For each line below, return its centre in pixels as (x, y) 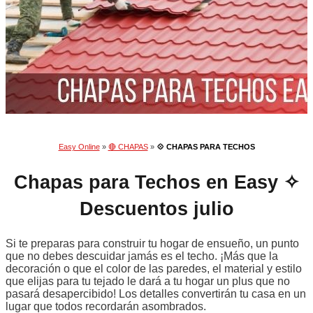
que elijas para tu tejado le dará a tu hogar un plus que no (148, 282)
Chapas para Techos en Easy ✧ (156, 182)
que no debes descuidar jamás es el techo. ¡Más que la (142, 256)
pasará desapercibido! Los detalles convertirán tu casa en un (156, 294)
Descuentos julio (156, 208)
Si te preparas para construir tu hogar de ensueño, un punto (152, 244)
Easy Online (79, 147)
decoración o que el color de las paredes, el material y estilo (154, 269)
